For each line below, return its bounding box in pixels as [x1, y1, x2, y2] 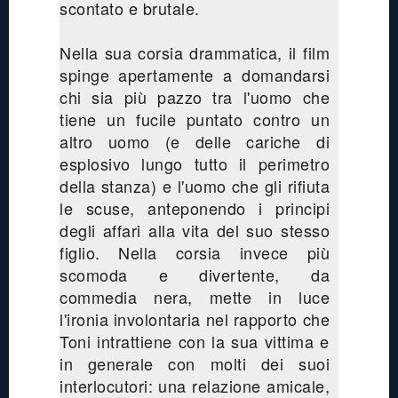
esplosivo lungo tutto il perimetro [60, 151, 330, 175]
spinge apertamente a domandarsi [60, 62, 330, 86]
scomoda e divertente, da [60, 262, 330, 286]
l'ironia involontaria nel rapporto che [60, 306, 330, 330]
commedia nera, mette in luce [60, 284, 330, 308]
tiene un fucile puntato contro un [60, 107, 330, 131]
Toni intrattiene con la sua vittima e [60, 329, 330, 353]
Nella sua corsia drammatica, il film [60, 40, 330, 64]
